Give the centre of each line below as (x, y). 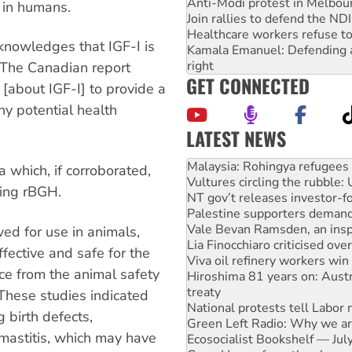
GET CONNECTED (248, 85)
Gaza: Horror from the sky (260, 323)
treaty (204, 260)
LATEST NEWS (236, 138)
